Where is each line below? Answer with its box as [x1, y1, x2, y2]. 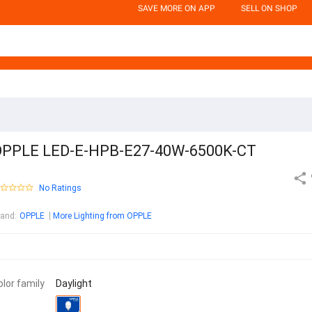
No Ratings [39, 183, 81, 194]
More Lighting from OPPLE [53, 211, 152, 221]
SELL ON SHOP [241, 3, 297, 13]
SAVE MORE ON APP [138, 3, 215, 13]
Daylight [56, 278, 92, 290]
